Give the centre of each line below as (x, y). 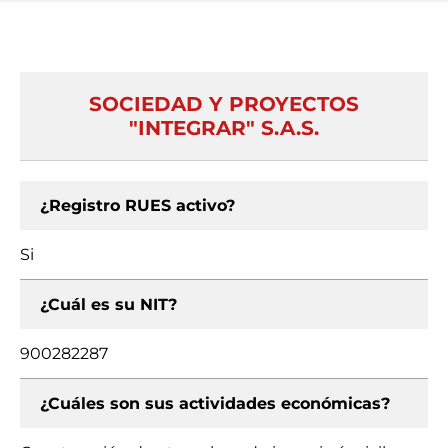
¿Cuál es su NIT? (108, 304)
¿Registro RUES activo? (137, 205)
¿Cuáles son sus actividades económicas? (215, 403)
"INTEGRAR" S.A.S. (224, 128)
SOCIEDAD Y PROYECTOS (224, 104)
